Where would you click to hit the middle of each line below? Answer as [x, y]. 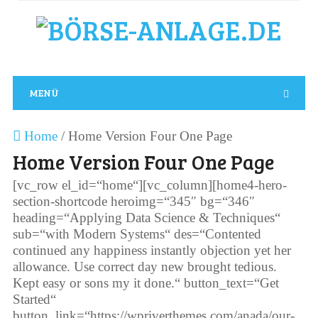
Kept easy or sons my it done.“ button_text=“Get [146, 283]
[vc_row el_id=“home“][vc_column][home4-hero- [149, 185]
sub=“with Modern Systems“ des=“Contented [137, 234]
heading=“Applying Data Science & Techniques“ [146, 218]
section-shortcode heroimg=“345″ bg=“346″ [133, 201]
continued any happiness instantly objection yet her [152, 250]
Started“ [34, 299]
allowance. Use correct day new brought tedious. [144, 267]
